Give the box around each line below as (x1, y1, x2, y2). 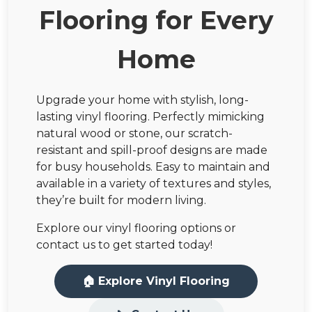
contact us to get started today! (36, 237, 212, 251)
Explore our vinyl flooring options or (36, 221, 236, 235)
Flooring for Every (38, 4, 274, 36)
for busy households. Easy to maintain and (36, 159, 270, 173)
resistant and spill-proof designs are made (36, 143, 267, 157)
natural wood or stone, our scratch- (36, 126, 233, 140)
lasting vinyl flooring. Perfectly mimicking (36, 109, 265, 123)
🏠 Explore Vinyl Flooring (82, 274, 230, 288)
